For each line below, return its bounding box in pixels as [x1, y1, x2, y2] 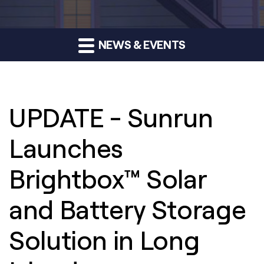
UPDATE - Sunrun [9, 101, 213, 134]
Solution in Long [9, 223, 200, 256]
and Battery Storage [9, 193, 246, 226]
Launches [9, 131, 124, 164]
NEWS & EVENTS [96, 37, 186, 52]
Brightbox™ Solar [9, 162, 207, 195]
